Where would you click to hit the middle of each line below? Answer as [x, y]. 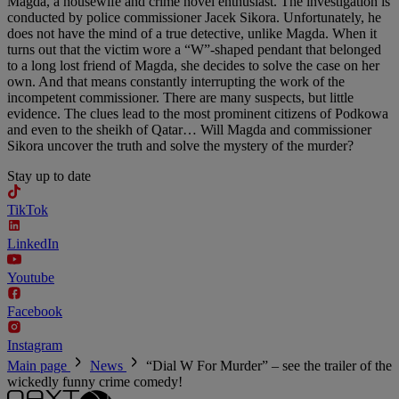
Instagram [35, 346]
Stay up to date [49, 176]
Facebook [35, 312]
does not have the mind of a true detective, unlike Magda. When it [192, 34]
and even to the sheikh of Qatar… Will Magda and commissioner [189, 130]
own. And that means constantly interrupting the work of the [176, 82]
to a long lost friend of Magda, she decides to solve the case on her [193, 66]
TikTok [28, 210]
